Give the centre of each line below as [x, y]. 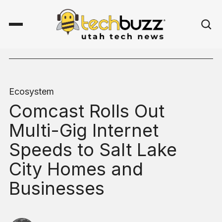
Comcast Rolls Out [87, 111]
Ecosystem [31, 92]
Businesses [57, 189]
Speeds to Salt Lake [93, 150]
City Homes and [76, 169]
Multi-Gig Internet [84, 131]
